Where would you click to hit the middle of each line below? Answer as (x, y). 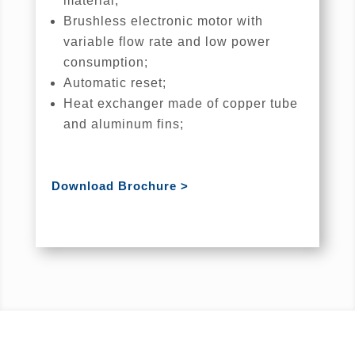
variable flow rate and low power (166, 42)
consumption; (105, 63)
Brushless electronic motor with (163, 21)
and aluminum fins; (123, 124)
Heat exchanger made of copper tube (180, 104)
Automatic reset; (115, 83)
